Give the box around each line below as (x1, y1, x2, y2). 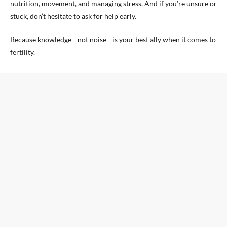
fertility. (10, 48, 35, 56)
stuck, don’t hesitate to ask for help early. (10, 12, 136, 20)
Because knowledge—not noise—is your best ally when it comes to (10, 35, 216, 44)
